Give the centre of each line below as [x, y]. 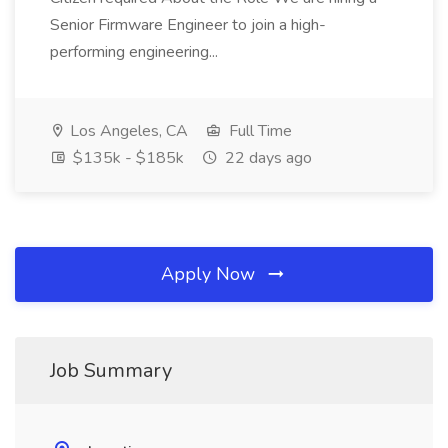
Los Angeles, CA [127, 131]
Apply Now [210, 274]
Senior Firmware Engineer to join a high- [188, 25]
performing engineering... [136, 52]
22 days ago [266, 158]
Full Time [258, 131]
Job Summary [111, 370]
